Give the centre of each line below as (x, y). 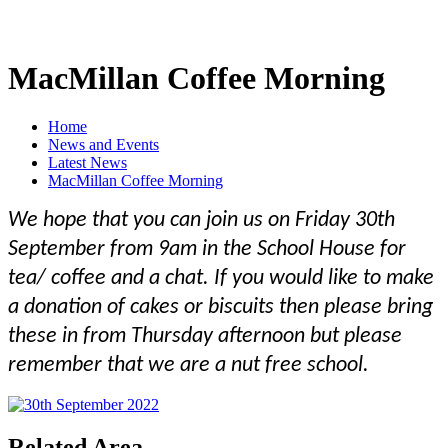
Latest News (87, 163)
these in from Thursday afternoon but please (205, 337)
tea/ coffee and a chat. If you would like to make (221, 279)
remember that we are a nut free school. (191, 366)
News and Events (103, 145)
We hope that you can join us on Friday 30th (201, 221)
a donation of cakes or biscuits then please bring (220, 308)
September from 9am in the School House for (207, 250)
